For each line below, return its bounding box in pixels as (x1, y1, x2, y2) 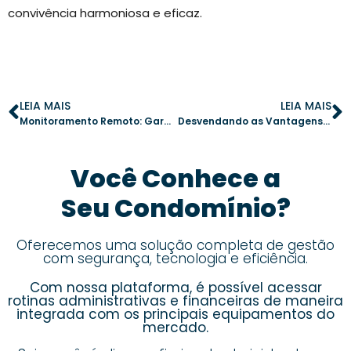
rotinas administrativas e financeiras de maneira (8, 291, 343, 310)
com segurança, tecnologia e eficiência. (43, 248, 308, 268)
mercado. (143, 317, 208, 337)
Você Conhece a (71, 160, 280, 196)
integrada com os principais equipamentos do (16, 304, 335, 324)
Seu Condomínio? (60, 190, 291, 226)
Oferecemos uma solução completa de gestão (16, 235, 335, 255)
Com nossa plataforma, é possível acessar (29, 277, 322, 297)
